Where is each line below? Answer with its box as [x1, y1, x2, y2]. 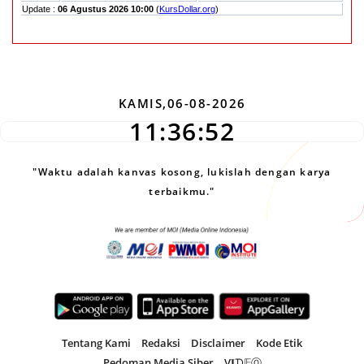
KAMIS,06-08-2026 [118, 94, 246, 111]
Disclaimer [191, 335, 245, 350]
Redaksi [141, 335, 180, 350]
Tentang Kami [62, 335, 131, 350]
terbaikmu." [149, 184, 215, 198]
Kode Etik [256, 335, 302, 350]
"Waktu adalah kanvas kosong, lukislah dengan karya [32, 164, 331, 179]
